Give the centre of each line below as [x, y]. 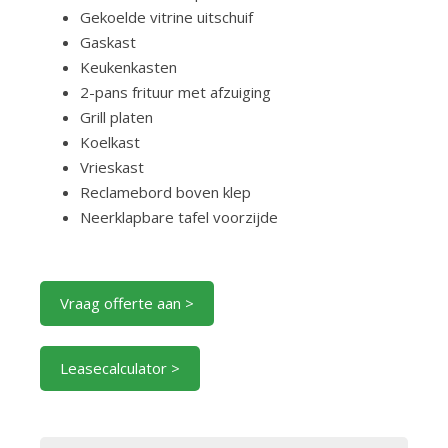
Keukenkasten [128, 67]
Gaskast [108, 42]
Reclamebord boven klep [165, 192]
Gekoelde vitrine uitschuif [166, 17]
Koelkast [110, 142]
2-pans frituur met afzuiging [175, 92]
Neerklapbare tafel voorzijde [179, 217]
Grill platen [116, 117]
